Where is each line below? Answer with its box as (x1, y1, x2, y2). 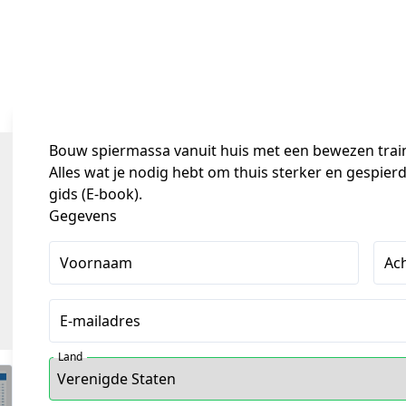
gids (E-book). (49, 184, 142, 204)
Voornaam (60, 253, 132, 273)
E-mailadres (60, 311, 140, 331)
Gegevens (49, 206, 117, 226)
